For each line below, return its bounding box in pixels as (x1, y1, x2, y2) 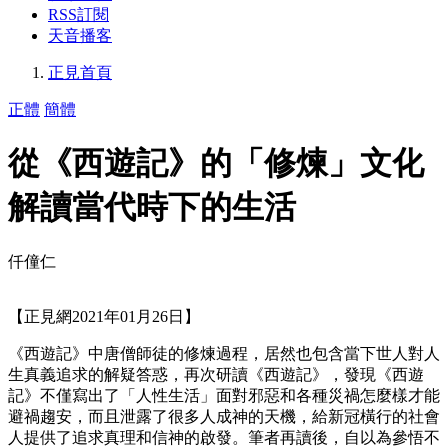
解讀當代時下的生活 (8, 189, 296, 226)
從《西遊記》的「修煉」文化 (8, 145, 424, 182)
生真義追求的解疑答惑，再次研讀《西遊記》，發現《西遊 (8, 365, 424, 383)
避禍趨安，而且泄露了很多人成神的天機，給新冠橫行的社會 (8, 407, 440, 425)
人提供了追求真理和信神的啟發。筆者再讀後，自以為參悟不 (8, 428, 440, 446)
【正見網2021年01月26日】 (8, 307, 200, 325)
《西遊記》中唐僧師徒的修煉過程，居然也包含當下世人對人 (8, 344, 440, 362)
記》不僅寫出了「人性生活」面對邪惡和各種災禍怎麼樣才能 (8, 386, 440, 404)
